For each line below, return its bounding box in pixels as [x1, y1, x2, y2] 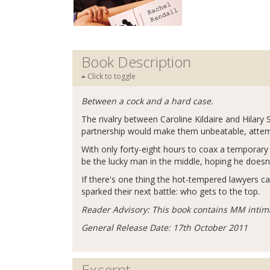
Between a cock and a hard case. [81, 95, 213, 107]
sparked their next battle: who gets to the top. [81, 186, 260, 197]
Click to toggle [86, 71, 136, 81]
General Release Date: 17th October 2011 [81, 222, 248, 233]
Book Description [81, 52, 191, 72]
